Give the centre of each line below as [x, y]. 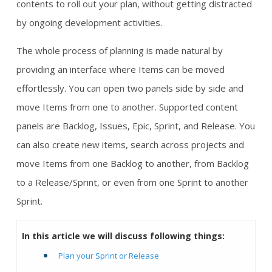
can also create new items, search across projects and [130, 144]
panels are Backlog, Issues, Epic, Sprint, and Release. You [136, 126]
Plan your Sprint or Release [108, 256]
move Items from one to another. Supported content [127, 107]
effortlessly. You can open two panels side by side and [130, 88]
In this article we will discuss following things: [123, 236]
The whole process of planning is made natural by [120, 50]
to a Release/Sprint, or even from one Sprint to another [132, 182]
